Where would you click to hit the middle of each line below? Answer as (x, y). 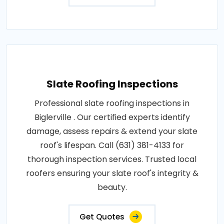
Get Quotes (102, 217)
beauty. (112, 187)
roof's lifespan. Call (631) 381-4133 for (112, 145)
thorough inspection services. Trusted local (112, 159)
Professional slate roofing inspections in (112, 103)
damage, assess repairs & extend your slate (112, 131)
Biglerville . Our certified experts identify (112, 117)
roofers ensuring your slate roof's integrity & (112, 173)
